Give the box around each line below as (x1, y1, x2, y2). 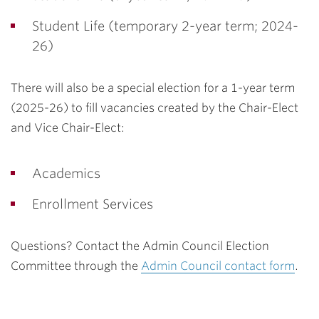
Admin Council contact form (141, 259, 295, 273)
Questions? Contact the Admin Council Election (11, 239, 269, 253)
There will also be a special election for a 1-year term (11, 81, 295, 95)
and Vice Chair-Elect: (11, 121, 125, 135)
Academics (32, 166, 100, 181)
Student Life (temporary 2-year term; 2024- (32, 19, 298, 33)
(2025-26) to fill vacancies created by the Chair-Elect (11, 101, 298, 115)
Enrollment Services (32, 197, 153, 211)
